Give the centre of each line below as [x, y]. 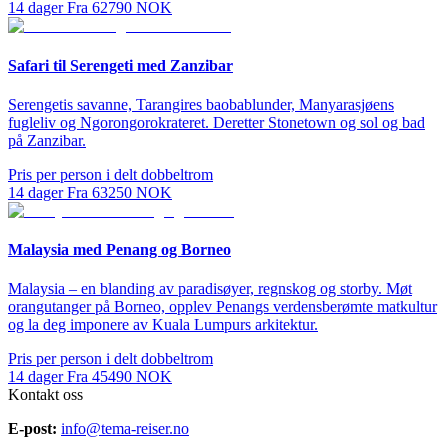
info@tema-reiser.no [125, 429]
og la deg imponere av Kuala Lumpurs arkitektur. [163, 325]
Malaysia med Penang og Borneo [119, 250]
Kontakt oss [45, 395]
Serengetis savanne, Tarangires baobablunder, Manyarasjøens [201, 104]
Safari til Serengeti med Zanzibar [120, 65]
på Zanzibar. [47, 140]
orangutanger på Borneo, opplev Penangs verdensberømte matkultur [222, 307]
